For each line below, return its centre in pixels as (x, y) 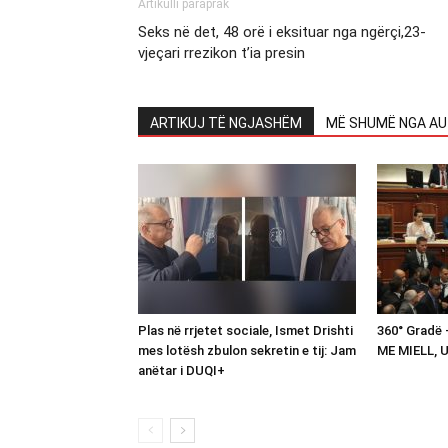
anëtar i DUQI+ (181, 370)
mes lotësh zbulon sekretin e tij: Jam (247, 350)
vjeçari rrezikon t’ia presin (221, 52)
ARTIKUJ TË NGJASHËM (226, 122)
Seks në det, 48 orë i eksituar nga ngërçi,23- (282, 31)
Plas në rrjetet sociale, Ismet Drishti (245, 330)
